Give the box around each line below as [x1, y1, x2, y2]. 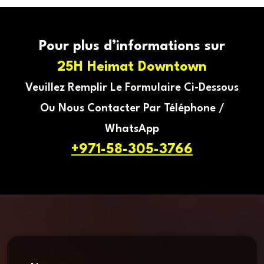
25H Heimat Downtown [57, 60, 207, 74]
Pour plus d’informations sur [39, 39, 225, 54]
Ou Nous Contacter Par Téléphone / [39, 103, 225, 114]
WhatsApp [105, 123, 159, 134]
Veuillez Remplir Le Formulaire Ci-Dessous [25, 82, 239, 93]
